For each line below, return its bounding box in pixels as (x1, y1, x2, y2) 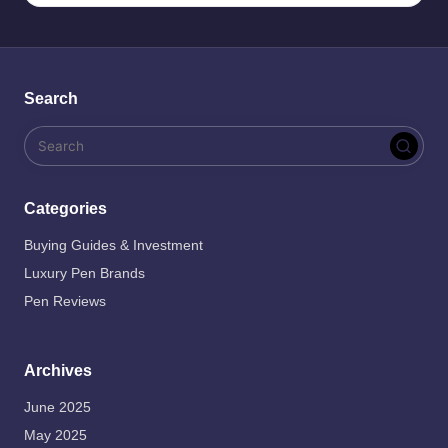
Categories (24, 200, 107, 218)
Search (24, 90, 78, 108)
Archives (24, 362, 92, 380)
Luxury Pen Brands (24, 266, 145, 282)
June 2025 (24, 400, 91, 416)
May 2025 (24, 428, 87, 444)
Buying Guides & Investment (24, 238, 203, 254)
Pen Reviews (24, 294, 106, 310)
